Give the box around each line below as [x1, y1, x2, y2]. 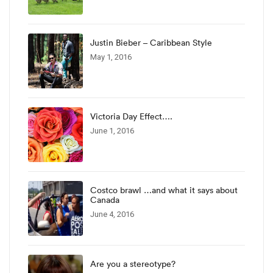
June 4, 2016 [90, 209, 134, 219]
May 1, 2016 [90, 52, 132, 62]
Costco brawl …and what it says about [90, 184, 238, 196]
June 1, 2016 [90, 126, 134, 135]
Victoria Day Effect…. [90, 110, 172, 122]
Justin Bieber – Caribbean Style [90, 37, 212, 48]
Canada [90, 194, 119, 205]
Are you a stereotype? [90, 258, 175, 269]
